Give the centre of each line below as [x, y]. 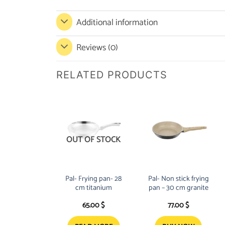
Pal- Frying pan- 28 [94, 179]
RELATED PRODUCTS [112, 75]
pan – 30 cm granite [178, 188]
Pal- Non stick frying [178, 179]
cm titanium [93, 188]
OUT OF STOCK [94, 140]
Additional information [117, 23]
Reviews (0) [97, 48]
